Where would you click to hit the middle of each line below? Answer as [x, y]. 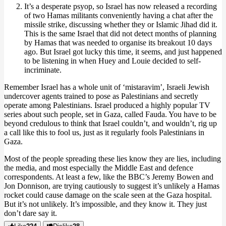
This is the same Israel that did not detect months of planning [120, 34]
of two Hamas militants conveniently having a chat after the [119, 15]
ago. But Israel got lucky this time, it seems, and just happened [123, 52]
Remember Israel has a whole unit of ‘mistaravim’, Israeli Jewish [107, 87]
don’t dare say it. [31, 213]
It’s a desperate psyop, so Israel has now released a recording [121, 6]
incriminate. [43, 70]
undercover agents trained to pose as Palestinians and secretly [101, 96]
